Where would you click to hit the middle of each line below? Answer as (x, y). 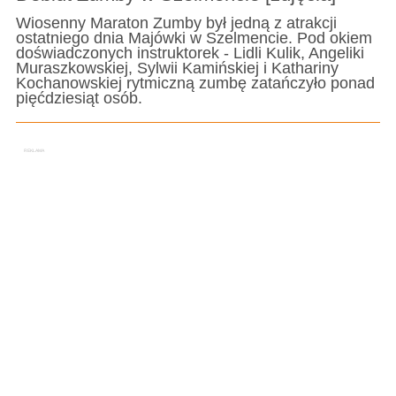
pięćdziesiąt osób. (79, 99)
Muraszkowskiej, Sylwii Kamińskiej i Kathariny (177, 69)
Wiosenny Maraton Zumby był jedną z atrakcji (176, 23)
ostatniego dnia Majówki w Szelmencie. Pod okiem (194, 38)
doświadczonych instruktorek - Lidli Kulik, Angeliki (190, 53)
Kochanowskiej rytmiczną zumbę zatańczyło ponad (195, 84)
